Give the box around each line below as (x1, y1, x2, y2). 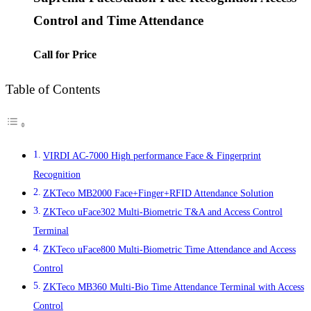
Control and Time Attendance (33, 13, 203, 28)
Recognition (33, 169, 81, 180)
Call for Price (33, 48, 96, 60)
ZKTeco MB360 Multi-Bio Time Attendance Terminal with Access (42, 281, 304, 293)
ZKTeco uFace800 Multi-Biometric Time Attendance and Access (42, 244, 296, 255)
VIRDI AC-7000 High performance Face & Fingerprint (42, 150, 261, 162)
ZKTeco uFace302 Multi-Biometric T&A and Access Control (42, 206, 283, 218)
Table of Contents (6, 82, 100, 97)
